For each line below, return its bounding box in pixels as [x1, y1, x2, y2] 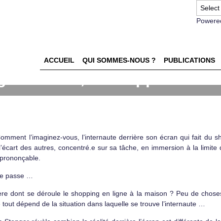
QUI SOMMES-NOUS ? [82, 56, 156, 65]
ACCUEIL [43, 56, 74, 65]
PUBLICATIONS [163, 56, 215, 65]
